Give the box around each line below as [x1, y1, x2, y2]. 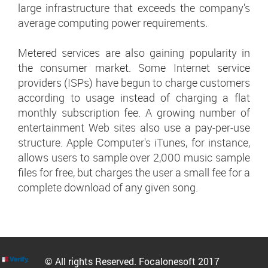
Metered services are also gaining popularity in [18, 45, 250, 60]
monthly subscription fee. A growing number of [18, 105, 250, 120]
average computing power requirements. [18, 16, 208, 31]
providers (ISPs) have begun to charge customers [18, 75, 250, 90]
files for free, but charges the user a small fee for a [18, 165, 250, 180]
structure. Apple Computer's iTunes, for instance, [18, 135, 250, 150]
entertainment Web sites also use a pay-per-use [18, 120, 250, 135]
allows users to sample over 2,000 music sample [18, 150, 250, 165]
